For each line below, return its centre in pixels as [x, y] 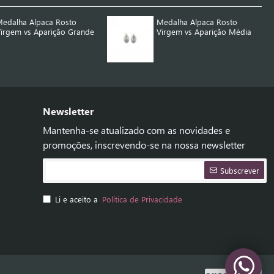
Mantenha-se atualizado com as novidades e [136, 130]
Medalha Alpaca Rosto [197, 22]
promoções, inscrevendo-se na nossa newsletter [144, 145]
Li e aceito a [78, 199]
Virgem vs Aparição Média [204, 32]
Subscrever [240, 170]
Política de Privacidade [142, 199]
